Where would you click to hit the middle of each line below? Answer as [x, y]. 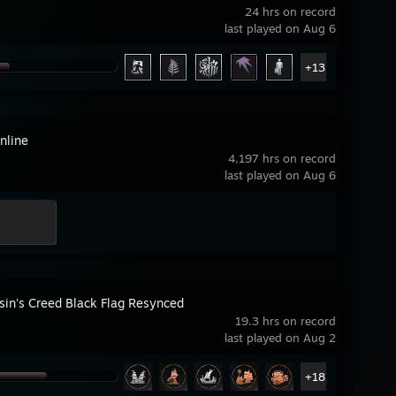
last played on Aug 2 [280, 338]
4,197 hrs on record [282, 158]
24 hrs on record [290, 11]
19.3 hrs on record [286, 321]
